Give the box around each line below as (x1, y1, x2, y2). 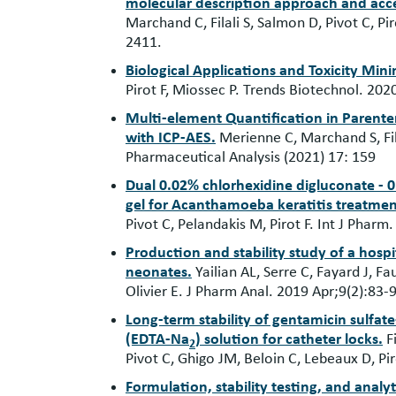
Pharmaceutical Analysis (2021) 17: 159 (126, 149, 376, 166)
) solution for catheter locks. (195, 331, 383, 348)
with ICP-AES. (126, 130, 216, 147)
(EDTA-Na (126, 331, 189, 348)
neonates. (126, 264, 192, 281)
